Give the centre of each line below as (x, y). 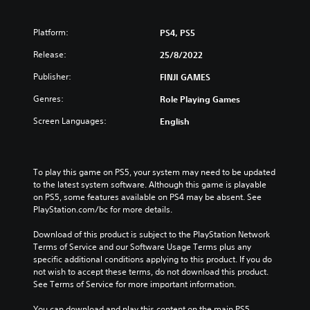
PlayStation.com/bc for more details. (103, 209)
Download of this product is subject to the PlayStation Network (152, 234)
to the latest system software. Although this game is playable (150, 184)
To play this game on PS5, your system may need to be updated (154, 172)
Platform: (51, 32)
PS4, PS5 (177, 33)
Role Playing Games (200, 99)
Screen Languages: (70, 121)
